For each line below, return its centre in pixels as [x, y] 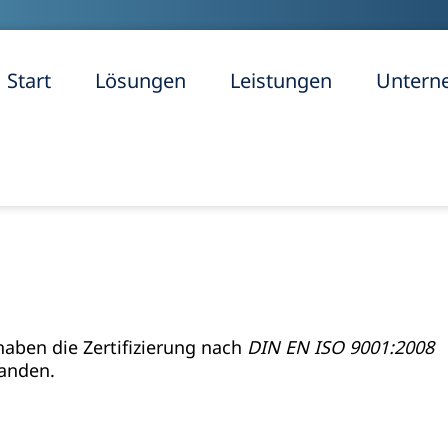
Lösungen [140, 80]
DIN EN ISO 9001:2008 [341, 346]
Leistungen [280, 80]
